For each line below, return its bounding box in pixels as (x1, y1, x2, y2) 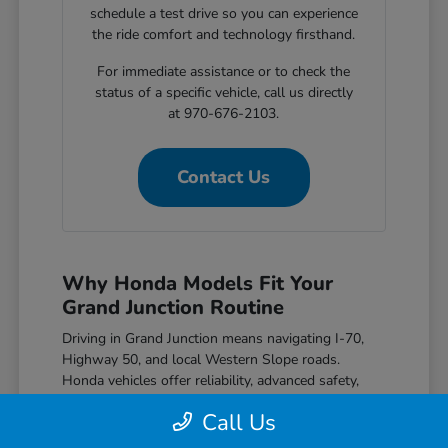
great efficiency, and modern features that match (62, 391, 363, 411)
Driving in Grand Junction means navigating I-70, (62, 328, 365, 348)
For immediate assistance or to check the (97, 61, 351, 81)
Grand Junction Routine (62, 293, 285, 321)
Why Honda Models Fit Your (62, 269, 334, 297)
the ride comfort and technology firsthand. (92, 24, 356, 44)
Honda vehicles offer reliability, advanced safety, (62, 370, 360, 390)
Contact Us (177, 164, 271, 189)
